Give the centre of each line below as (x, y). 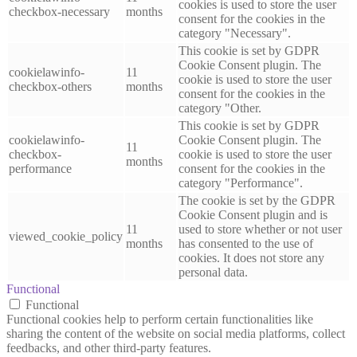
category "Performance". (241, 183)
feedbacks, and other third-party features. (109, 348)
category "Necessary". (235, 33)
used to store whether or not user (260, 229)
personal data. (213, 273)
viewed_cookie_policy (66, 237)
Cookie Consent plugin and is (253, 215)
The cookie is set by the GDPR (257, 201)
